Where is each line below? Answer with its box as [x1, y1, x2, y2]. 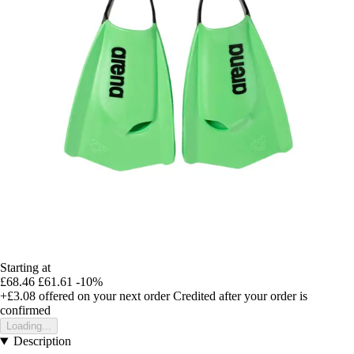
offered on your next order [36, 289, 170, 303]
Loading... [6, 320, 51, 333]
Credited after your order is [173, 289, 307, 303]
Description [13, 334, 71, 348]
